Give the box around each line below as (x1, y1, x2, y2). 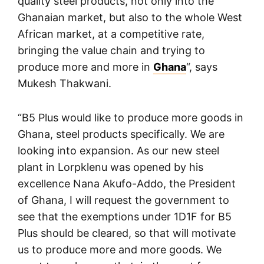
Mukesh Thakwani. (18, 77, 111, 90)
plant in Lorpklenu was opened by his (18, 161, 203, 174)
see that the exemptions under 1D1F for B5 (18, 210, 232, 223)
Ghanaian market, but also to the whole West (18, 11, 242, 24)
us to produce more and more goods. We (18, 243, 222, 256)
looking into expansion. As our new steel (18, 144, 219, 157)
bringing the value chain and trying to (18, 44, 205, 57)
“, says (186, 61, 217, 74)
